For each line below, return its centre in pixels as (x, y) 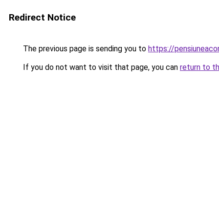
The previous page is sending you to (85, 49)
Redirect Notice (42, 17)
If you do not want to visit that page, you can (100, 67)
